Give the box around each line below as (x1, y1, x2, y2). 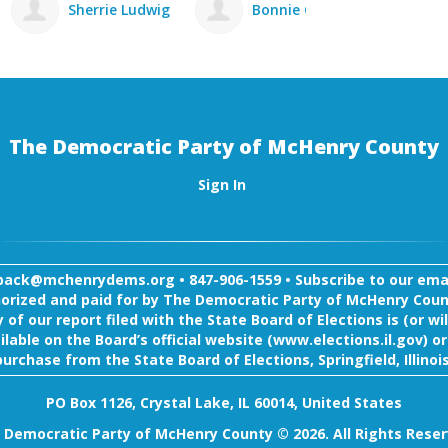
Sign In (197, 175, 246, 195)
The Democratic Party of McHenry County (9, 132, 439, 160)
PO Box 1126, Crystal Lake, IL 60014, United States (46, 392, 402, 412)
